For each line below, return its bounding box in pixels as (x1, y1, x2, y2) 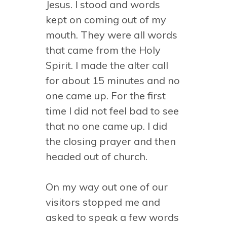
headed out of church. (46, 150, 147, 163)
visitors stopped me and (46, 196, 160, 208)
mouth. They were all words (46, 28, 177, 41)
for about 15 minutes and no (46, 74, 180, 87)
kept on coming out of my (46, 13, 166, 26)
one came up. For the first (46, 89, 166, 102)
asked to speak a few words (46, 211, 179, 223)
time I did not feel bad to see (46, 104, 179, 117)
